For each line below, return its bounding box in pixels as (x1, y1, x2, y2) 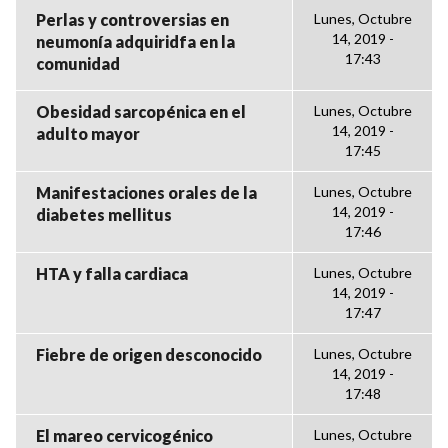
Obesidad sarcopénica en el (36, 102, 246, 121)
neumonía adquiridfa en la (36, 32, 235, 51)
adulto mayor (36, 124, 140, 143)
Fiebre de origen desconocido (36, 345, 262, 364)
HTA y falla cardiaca (36, 264, 188, 283)
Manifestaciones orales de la (36, 183, 257, 202)
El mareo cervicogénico (36, 426, 213, 445)
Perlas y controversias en (36, 10, 229, 29)
